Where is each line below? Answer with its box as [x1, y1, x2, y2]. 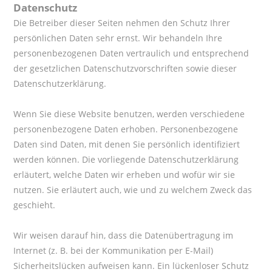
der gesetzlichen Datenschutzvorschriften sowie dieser [13, 63, 237, 75]
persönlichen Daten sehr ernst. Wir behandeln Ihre [13, 32, 223, 44]
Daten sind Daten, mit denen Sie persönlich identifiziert [13, 138, 240, 151]
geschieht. [13, 199, 56, 211]
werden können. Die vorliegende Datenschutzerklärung [13, 154, 239, 166]
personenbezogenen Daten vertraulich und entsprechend [13, 47, 250, 59]
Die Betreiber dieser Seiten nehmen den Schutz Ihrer [13, 17, 231, 29]
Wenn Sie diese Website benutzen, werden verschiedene [13, 108, 245, 120]
